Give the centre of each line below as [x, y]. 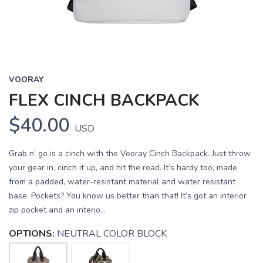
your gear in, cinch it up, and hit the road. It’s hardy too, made [123, 167]
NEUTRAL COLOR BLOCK [112, 233]
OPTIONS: [32, 233]
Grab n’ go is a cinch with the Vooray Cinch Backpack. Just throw [130, 153]
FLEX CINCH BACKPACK [104, 100]
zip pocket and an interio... [57, 210]
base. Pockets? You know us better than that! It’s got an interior [128, 195]
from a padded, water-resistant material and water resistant [122, 181]
